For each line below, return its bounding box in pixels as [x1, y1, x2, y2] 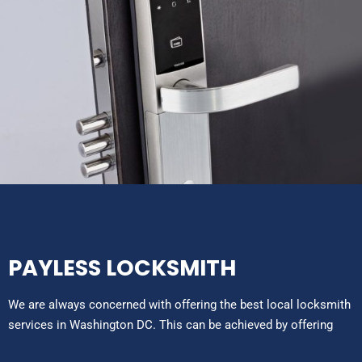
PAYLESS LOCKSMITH [8, 252, 236, 283]
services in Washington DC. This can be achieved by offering [8, 317, 333, 332]
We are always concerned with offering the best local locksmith [8, 297, 351, 312]
